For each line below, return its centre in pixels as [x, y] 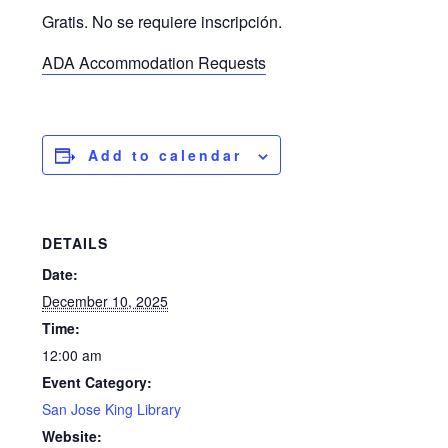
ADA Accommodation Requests [154, 63]
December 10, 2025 [105, 301]
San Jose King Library [112, 409]
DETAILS [75, 243]
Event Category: [97, 382]
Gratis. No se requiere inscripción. [162, 22]
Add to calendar [165, 155]
